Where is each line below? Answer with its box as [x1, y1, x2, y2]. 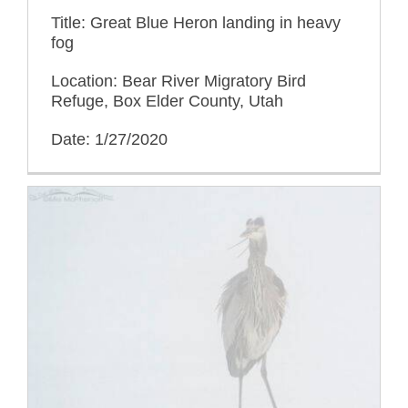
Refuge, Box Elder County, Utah [51, 91, 283, 110]
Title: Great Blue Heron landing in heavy [51, 13, 341, 32]
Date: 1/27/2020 [51, 129, 168, 148]
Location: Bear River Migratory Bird [51, 71, 306, 90]
